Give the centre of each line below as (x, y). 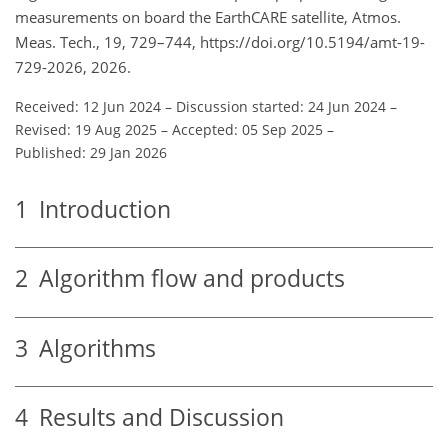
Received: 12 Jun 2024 (88, 106)
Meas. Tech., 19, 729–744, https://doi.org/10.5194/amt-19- (220, 41)
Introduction (99, 209)
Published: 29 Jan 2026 (91, 152)
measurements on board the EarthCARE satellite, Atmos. (208, 16)
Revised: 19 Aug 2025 (86, 129)
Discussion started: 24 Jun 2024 (281, 106)
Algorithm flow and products (186, 279)
